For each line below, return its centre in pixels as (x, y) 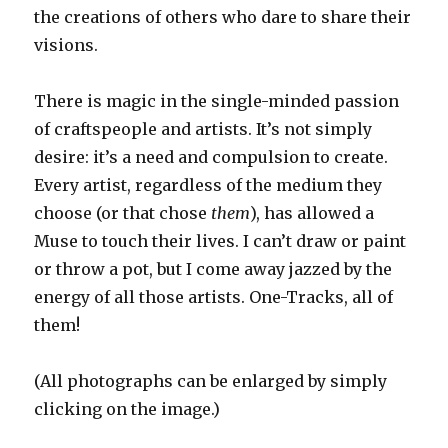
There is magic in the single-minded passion (217, 101)
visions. (66, 45)
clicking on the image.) (127, 409)
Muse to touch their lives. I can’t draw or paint (220, 241)
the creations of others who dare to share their (223, 17)
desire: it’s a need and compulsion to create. (211, 157)
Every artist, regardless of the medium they (208, 185)
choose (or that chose (123, 213)
